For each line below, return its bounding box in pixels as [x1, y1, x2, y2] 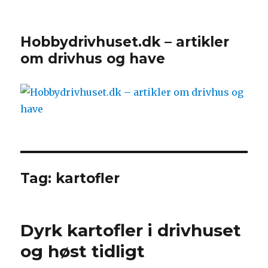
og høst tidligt [20, 241, 145, 261]
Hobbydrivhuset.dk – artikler [20, 33, 230, 50]
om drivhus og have [20, 50, 166, 67]
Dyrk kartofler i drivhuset [20, 220, 242, 240]
